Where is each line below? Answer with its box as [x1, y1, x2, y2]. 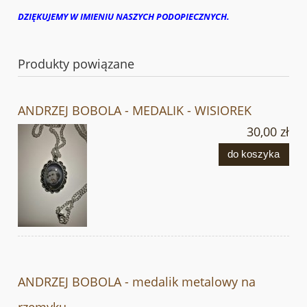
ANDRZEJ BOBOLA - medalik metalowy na [18, 273, 256, 290]
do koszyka [228, 148, 280, 160]
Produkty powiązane [18, 55, 134, 72]
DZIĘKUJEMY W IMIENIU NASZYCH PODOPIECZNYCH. [18, 10, 230, 23]
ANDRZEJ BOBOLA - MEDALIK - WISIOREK [18, 101, 251, 119]
